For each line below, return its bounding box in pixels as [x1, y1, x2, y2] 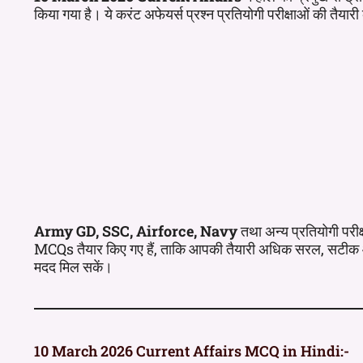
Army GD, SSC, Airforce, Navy [34, 220, 237, 241]
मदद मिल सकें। [34, 256, 113, 276]
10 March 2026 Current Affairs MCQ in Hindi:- [34, 340, 349, 361]
